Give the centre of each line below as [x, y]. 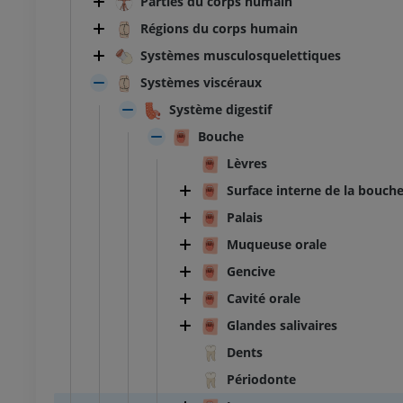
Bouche [221, 137]
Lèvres [247, 164]
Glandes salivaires [282, 326]
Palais [245, 218]
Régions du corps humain [219, 29]
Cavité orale [264, 299]
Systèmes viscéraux [201, 83]
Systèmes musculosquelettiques [241, 56]
